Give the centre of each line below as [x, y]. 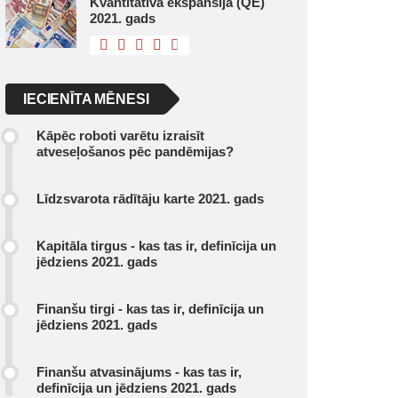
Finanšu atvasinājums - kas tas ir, [139, 372]
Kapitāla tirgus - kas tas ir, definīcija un [156, 246]
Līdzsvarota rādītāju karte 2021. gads [150, 199]
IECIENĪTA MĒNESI [86, 99]
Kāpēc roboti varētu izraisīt [120, 135]
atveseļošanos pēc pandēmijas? [135, 151]
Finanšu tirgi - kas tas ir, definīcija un [150, 309]
